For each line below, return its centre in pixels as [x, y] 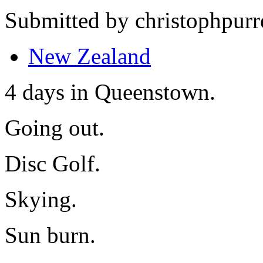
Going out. [55, 128]
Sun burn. [50, 235]
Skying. [41, 200]
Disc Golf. [53, 164]
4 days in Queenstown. [110, 92]
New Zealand [90, 56]
